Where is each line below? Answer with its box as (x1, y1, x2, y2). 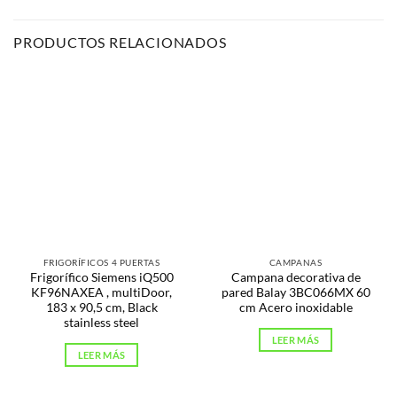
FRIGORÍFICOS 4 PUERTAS (43, 257, 160, 269)
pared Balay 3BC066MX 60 (221, 284, 370, 300)
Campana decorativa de (230, 269, 361, 284)
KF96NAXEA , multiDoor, (31, 284, 172, 300)
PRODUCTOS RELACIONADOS (13, 34, 227, 51)
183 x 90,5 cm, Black (45, 300, 158, 315)
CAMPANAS (269, 257, 323, 269)
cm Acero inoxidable (238, 300, 353, 315)
